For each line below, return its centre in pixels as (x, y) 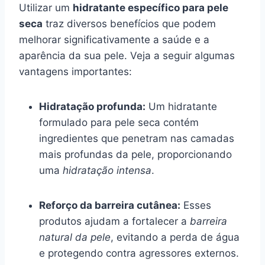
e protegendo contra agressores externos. (139, 253)
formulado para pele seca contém (119, 122)
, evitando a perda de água (175, 237)
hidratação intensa (107, 170)
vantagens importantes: (75, 71)
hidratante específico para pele (151, 7)
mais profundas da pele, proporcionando (135, 154)
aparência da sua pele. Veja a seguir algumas (127, 55)
